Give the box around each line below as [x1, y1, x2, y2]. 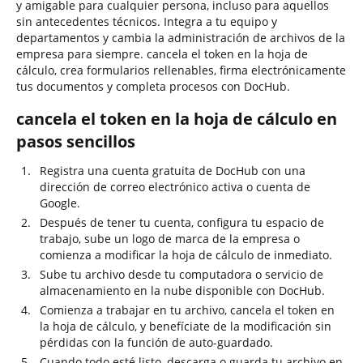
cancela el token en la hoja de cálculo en [16, 108, 337, 130]
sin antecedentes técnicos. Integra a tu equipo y [16, 14, 277, 29]
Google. [40, 195, 80, 211]
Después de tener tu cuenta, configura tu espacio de [40, 215, 324, 230]
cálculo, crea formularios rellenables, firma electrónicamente [16, 62, 346, 78]
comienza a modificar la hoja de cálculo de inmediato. [40, 247, 332, 263]
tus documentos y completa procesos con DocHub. [16, 79, 290, 94]
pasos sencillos [16, 130, 135, 152]
